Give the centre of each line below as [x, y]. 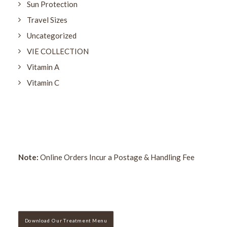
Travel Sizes [47, 20]
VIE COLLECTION [58, 51]
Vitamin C [43, 83]
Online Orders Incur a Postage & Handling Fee [117, 157]
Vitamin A [43, 67]
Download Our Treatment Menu [66, 221]
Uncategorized [52, 35]
